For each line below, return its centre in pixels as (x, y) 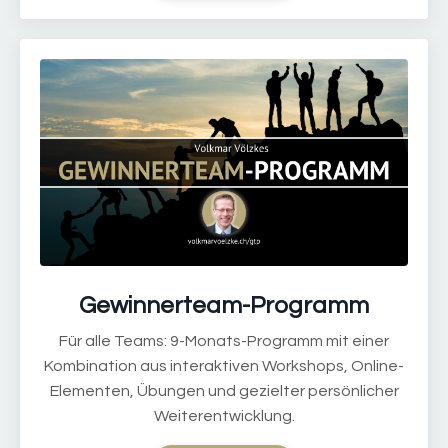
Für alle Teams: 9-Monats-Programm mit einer (224, 341)
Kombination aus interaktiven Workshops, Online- (224, 366)
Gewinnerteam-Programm (224, 306)
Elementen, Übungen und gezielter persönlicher (224, 391)
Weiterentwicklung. (224, 416)
